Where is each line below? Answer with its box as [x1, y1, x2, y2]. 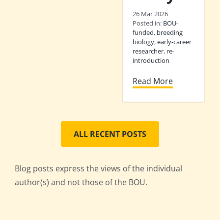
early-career [157, 37, 192, 46]
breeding [157, 27, 183, 37]
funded [133, 27, 154, 37]
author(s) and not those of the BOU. [15, 176, 147, 188]
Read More [133, 75, 173, 86]
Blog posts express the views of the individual [15, 163, 182, 174]
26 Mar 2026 [133, 9, 168, 18]
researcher [133, 46, 164, 55]
